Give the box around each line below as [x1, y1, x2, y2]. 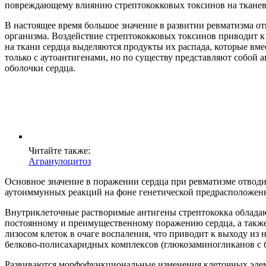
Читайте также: [28, 145, 90, 156]
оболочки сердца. [5, 63, 75, 74]
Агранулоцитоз [28, 156, 91, 167]
